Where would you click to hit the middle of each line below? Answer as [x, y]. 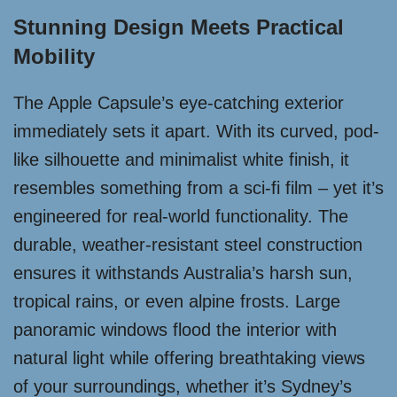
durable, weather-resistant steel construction [188, 245]
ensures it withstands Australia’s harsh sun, [183, 273]
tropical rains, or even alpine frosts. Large [177, 301]
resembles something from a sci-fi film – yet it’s [198, 188]
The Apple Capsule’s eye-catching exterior [179, 103]
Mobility [54, 56]
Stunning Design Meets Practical [179, 27]
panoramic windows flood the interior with [175, 330]
